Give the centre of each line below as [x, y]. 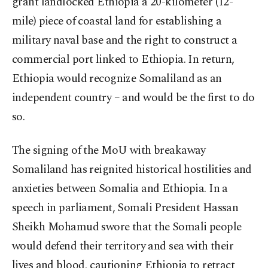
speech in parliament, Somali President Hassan [125, 208]
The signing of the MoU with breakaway [109, 151]
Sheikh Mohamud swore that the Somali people [127, 227]
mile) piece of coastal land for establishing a [117, 22]
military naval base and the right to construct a [125, 41]
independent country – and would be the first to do [133, 98]
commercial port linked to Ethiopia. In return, [123, 60]
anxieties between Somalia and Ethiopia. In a [120, 189]
